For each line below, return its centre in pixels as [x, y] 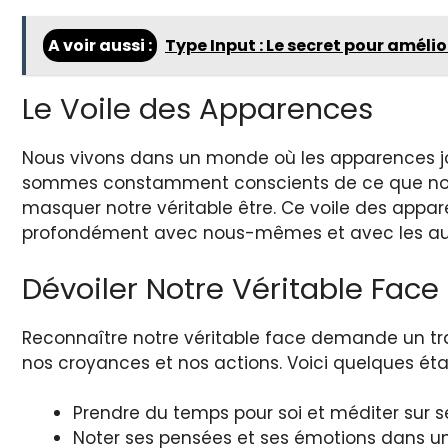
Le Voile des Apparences [197, 109]
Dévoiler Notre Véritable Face [230, 288]
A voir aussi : [100, 46]
